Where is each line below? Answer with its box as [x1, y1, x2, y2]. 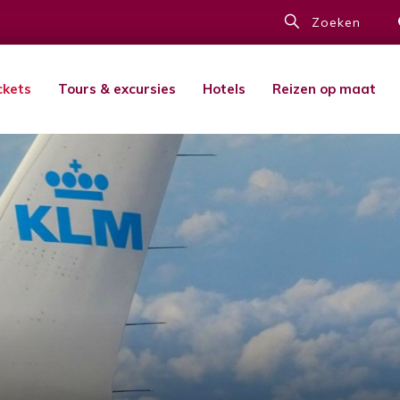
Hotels [203, 80, 246, 97]
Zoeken [312, 14, 361, 30]
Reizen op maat [272, 80, 376, 97]
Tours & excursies [58, 80, 176, 97]
